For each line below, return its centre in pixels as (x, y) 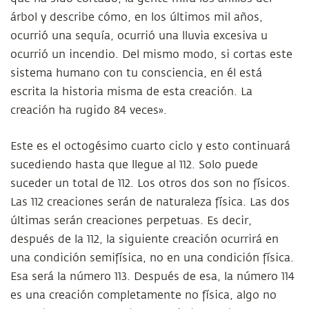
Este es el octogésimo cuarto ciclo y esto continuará (150, 146)
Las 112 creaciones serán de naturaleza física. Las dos (150, 202)
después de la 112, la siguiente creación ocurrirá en (144, 239)
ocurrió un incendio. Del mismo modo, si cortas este (151, 54)
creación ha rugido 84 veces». (89, 110)
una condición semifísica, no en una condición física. (152, 258)
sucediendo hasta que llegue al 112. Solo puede (134, 165)
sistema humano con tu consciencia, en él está (136, 73)
